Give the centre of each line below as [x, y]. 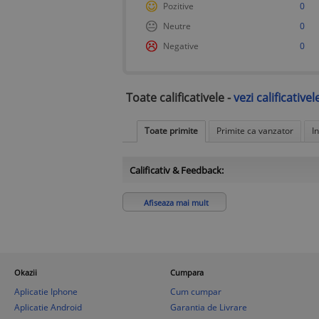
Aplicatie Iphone [46, 291]
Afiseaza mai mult [176, 202]
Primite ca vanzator [255, 130]
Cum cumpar [195, 291]
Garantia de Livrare [208, 307]
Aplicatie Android [48, 307]
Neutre [177, 26]
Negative [181, 46]
